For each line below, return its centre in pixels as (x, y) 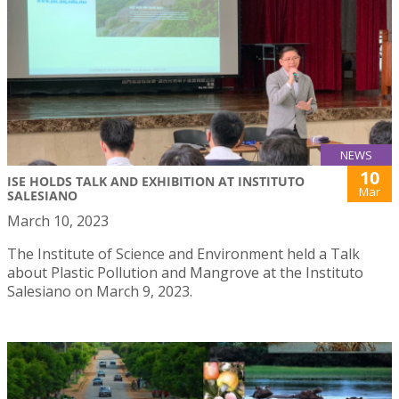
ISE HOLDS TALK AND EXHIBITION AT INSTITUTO (156, 182)
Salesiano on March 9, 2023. (100, 292)
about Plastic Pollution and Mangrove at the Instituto (185, 273)
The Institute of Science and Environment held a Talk (183, 254)
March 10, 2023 (58, 221)
